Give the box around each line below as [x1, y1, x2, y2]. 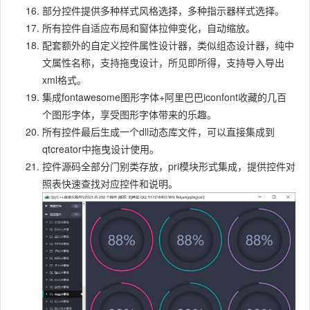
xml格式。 [42, 72, 86, 86]
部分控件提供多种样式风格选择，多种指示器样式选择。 [42, 3, 284, 17]
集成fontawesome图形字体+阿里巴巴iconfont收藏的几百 [42, 89, 286, 104]
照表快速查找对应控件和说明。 [42, 176, 178, 190]
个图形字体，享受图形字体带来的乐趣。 [42, 107, 217, 121]
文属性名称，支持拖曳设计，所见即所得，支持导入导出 [42, 55, 284, 69]
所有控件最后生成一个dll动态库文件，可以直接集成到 [42, 124, 275, 138]
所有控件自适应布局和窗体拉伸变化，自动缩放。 [42, 20, 255, 35]
